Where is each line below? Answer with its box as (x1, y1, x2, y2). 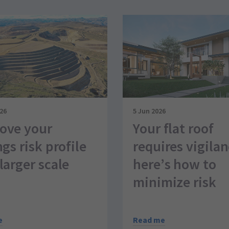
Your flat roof (133, 119, 214, 138)
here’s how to (133, 154, 216, 173)
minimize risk (133, 172, 216, 191)
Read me (133, 215, 165, 225)
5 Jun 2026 (133, 106, 166, 116)
